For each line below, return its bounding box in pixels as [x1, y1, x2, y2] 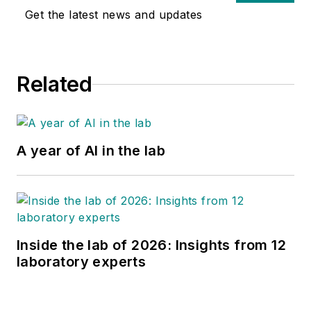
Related [17, 72, 92, 97]
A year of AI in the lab [17, 142, 166, 160]
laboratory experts [17, 253, 146, 271]
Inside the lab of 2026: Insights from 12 [17, 237, 286, 254]
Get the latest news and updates [25, 8, 203, 22]
